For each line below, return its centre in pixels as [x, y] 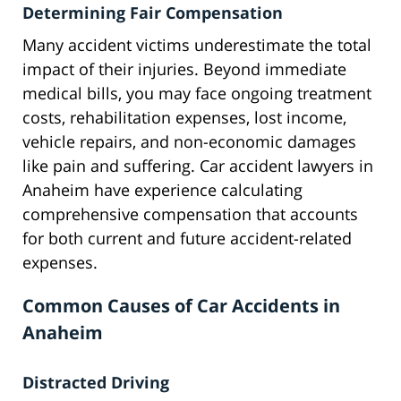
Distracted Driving [96, 383]
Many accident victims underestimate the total [197, 45]
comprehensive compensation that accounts [190, 214]
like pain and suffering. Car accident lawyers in [198, 166]
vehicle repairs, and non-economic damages [189, 142]
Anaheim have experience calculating [162, 190]
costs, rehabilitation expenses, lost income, [184, 118]
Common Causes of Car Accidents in [181, 306]
